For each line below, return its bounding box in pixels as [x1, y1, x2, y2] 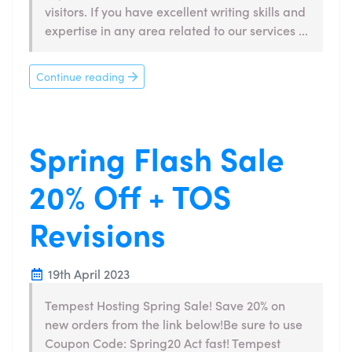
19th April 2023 [45, 264, 130, 282]
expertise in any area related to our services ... [45, 20, 308, 38]
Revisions [29, 211, 166, 255]
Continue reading [36, 68, 128, 84]
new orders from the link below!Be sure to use [45, 314, 302, 332]
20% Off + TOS [29, 173, 231, 218]
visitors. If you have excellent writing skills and [45, 2, 306, 20]
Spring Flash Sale [29, 135, 284, 180]
